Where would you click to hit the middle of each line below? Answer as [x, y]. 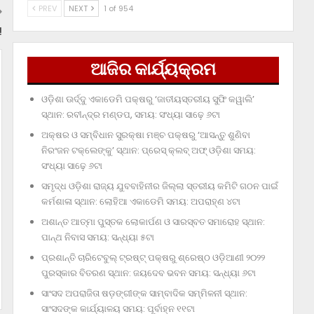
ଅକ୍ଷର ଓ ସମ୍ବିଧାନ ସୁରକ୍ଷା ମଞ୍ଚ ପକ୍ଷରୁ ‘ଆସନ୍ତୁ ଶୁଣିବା [145, 135]
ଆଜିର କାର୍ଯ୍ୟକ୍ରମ [153, 69]
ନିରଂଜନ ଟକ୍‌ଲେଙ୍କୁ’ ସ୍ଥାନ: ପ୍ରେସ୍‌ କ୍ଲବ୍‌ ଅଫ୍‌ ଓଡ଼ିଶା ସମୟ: [148, 151]
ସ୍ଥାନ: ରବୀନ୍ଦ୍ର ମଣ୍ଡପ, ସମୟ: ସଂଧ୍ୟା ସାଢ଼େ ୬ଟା [130, 115]
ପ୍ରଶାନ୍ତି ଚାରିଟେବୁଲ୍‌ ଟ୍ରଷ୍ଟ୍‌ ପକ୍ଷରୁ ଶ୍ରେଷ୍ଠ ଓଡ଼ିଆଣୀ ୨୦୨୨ [153, 258]
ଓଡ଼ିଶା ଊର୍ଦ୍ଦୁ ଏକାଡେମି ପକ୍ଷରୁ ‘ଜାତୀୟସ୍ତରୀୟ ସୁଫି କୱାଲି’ [148, 100]
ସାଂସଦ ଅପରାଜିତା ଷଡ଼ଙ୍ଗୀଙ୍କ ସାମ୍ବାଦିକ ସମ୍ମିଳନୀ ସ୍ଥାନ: [144, 294]
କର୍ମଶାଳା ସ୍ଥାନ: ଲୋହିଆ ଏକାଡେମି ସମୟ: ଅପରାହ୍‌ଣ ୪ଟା [141, 202]
